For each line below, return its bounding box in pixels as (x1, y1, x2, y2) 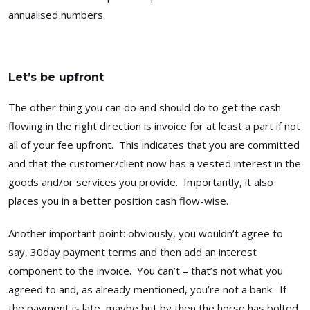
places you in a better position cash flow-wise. (8, 193, 228, 208)
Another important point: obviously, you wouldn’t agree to (8, 226, 283, 240)
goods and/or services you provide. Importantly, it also (8, 174, 273, 189)
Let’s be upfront (8, 70, 104, 84)
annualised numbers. (8, 7, 105, 21)
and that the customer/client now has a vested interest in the (8, 156, 301, 170)
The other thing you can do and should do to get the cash (8, 100, 281, 114)
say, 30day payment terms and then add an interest (8, 244, 257, 259)
